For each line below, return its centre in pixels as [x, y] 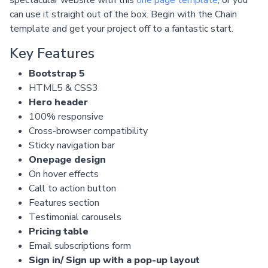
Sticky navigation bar [72, 145]
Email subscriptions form [80, 246]
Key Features [52, 53]
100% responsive [66, 116]
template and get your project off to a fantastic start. [121, 28]
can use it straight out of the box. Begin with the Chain [123, 14]
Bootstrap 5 [57, 73]
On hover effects [64, 174]
